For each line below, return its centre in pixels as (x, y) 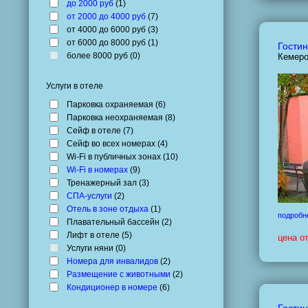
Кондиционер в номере (112, 287)
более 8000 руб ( (100, 55)
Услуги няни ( (92, 248)
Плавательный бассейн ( (115, 222)
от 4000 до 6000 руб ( (109, 29)
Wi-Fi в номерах (97, 169)
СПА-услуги (89, 196)
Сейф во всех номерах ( (113, 143)
